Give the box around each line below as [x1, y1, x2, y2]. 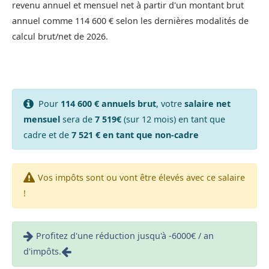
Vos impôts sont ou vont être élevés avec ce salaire [37, 172, 245, 184]
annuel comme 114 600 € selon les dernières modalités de [12, 15, 249, 27]
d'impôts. [23, 246, 61, 258]
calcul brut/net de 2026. [12, 31, 108, 43]
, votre [156, 97, 184, 109]
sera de [59, 113, 95, 125]
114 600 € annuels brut [60, 97, 156, 109]
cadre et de [23, 128, 71, 141]
